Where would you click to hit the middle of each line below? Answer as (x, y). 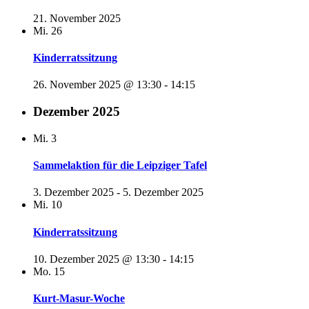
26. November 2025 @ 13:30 (97, 85)
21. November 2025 (77, 18)
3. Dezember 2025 (73, 192)
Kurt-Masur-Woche (79, 299)
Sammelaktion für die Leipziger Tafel (120, 166)
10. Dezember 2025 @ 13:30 (97, 259)
